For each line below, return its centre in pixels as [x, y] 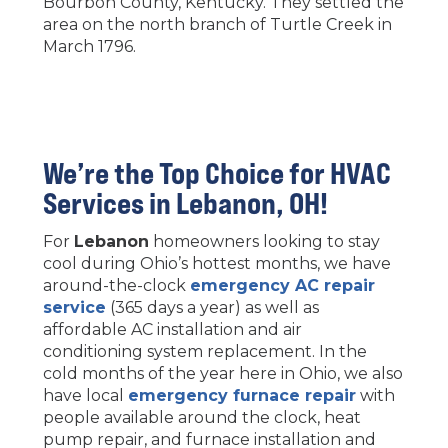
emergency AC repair [282, 285]
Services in [109, 202]
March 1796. [89, 46]
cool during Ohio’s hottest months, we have [216, 263]
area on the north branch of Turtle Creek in [217, 24]
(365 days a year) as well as [212, 307]
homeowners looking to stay [264, 241]
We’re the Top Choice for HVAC [216, 172]
